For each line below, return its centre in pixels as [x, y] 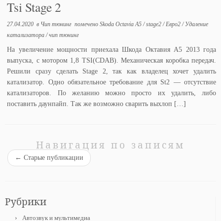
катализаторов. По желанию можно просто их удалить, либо [111, 93]
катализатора [27, 35]
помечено [87, 24]
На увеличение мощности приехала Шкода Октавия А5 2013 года [111, 49]
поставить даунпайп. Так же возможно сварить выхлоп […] [97, 104]
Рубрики [26, 201]
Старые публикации [53, 157]
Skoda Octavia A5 [122, 24]
